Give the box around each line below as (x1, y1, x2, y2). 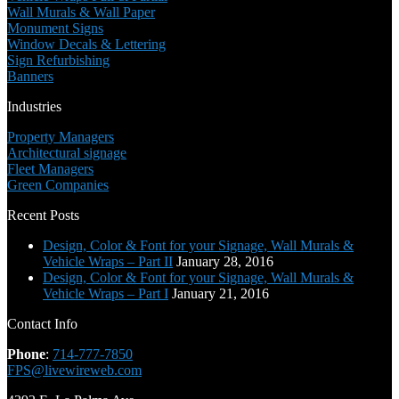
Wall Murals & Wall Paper (7, 4, 155, 20)
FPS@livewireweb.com (7, 362, 142, 378)
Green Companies (7, 176, 109, 192)
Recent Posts (7, 207, 79, 223)
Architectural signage (7, 144, 126, 160)
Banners (7, 68, 53, 84)
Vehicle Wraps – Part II (43, 253, 173, 269)
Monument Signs (7, 20, 103, 36)
